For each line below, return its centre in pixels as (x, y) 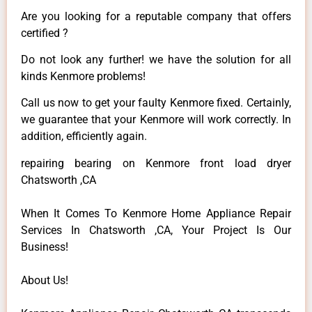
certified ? (45, 33)
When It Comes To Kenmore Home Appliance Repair (156, 213)
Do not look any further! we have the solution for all (156, 59)
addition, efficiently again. (84, 136)
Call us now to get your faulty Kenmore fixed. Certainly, (156, 103)
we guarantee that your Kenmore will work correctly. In (156, 120)
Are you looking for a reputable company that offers (156, 16)
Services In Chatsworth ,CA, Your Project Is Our (156, 230)
